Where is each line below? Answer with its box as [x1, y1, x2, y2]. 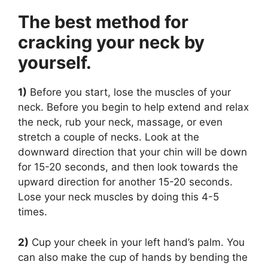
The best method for [18, 11, 188, 33]
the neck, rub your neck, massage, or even [18, 116, 223, 129]
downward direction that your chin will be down [18, 146, 247, 159]
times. [18, 206, 47, 218]
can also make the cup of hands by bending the [18, 251, 248, 263]
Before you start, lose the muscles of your [27, 86, 231, 99]
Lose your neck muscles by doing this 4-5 [18, 191, 219, 203]
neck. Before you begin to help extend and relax [18, 101, 249, 114]
